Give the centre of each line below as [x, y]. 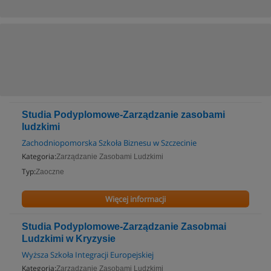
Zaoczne [50, 172]
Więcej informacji [135, 199]
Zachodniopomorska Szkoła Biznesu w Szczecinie [109, 143]
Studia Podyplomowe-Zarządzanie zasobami [123, 115]
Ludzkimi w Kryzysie [69, 239]
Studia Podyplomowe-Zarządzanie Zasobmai [124, 227]
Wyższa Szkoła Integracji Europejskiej [88, 255]
